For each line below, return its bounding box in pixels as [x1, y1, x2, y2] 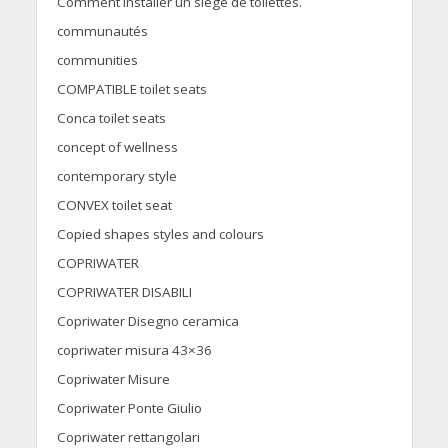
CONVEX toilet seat [56, 196, 172, 215]
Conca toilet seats [56, 109, 166, 128]
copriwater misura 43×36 [56, 341, 212, 360]
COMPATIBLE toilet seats [56, 80, 207, 99]
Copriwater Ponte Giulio [56, 399, 202, 418]
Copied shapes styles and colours [56, 225, 264, 244]
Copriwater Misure [56, 370, 170, 389]
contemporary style [56, 167, 177, 186]
